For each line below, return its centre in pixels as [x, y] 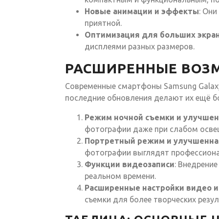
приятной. [103, 23]
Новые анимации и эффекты [142, 11]
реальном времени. [120, 176]
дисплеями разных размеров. [140, 46]
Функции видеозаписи [130, 164]
